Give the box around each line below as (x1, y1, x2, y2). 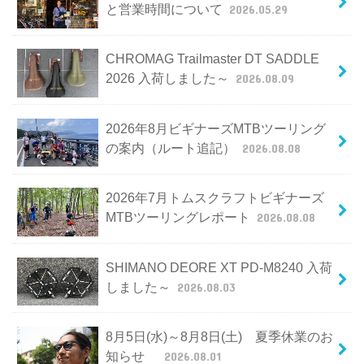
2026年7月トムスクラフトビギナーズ (105, 190, 324, 206)
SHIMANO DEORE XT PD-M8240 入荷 (105, 259, 332, 275)
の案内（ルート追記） (105, 140, 239, 155)
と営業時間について (105, 2, 226, 17)
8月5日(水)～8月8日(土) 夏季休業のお (105, 328, 333, 344)
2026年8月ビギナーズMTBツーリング (105, 120, 326, 136)
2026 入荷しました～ (105, 71, 232, 86)
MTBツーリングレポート (105, 210, 253, 225)
